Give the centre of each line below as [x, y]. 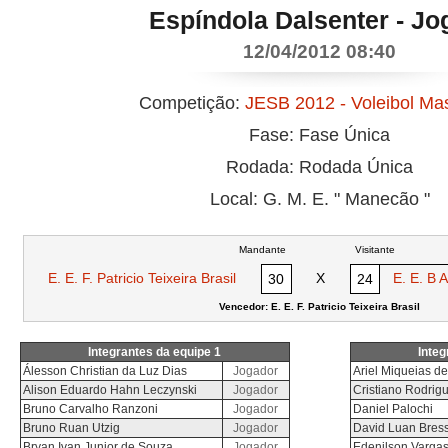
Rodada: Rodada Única [320, 167]
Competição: [192, 103]
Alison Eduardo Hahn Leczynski [110, 390]
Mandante [262, 249]
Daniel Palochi [393, 409]
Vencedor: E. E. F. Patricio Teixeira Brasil [320, 306]
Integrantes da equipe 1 [155, 352]
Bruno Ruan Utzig [71, 428]
